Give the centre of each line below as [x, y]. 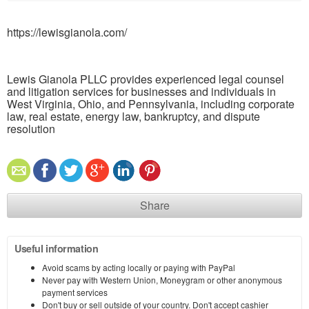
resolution [31, 128]
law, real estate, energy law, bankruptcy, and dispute [133, 116]
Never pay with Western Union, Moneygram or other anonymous [162, 279]
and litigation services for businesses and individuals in [141, 91]
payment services [75, 292]
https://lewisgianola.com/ [67, 32]
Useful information [57, 248]
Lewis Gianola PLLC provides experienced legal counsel [146, 79]
